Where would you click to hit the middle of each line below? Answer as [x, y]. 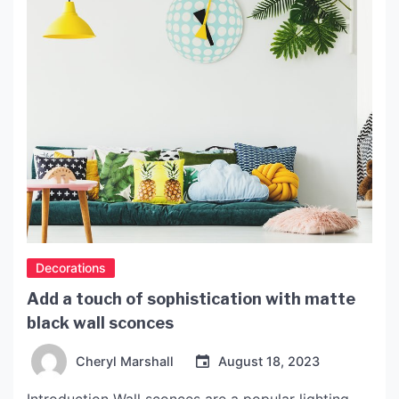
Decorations [71, 268]
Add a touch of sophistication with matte [191, 299]
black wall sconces [100, 323]
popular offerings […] [98, 19]
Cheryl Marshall [125, 362]
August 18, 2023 [269, 362]
